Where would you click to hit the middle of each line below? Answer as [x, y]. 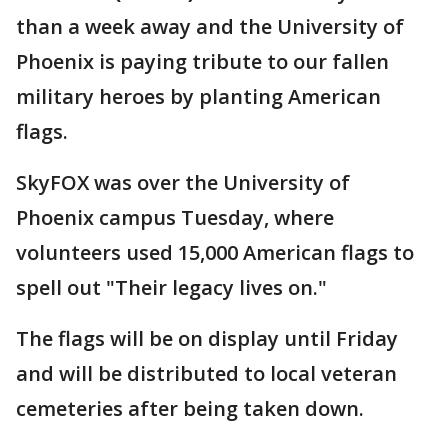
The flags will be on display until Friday [207, 338]
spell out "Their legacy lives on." [171, 287]
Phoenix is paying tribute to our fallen [202, 61]
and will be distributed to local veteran [206, 373]
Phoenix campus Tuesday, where [175, 217]
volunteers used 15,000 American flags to [215, 252]
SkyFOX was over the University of [183, 182]
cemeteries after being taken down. [190, 408]
